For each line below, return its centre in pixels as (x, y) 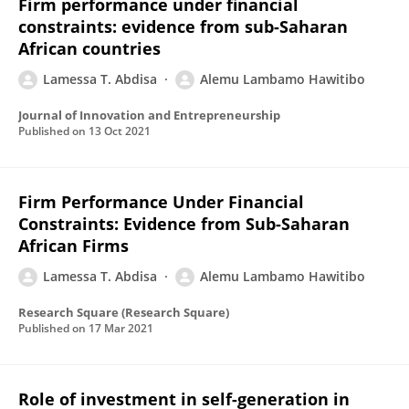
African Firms (73, 246)
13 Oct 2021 (120, 131)
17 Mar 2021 (121, 328)
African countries (89, 48)
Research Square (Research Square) (124, 312)
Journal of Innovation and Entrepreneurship (149, 115)
